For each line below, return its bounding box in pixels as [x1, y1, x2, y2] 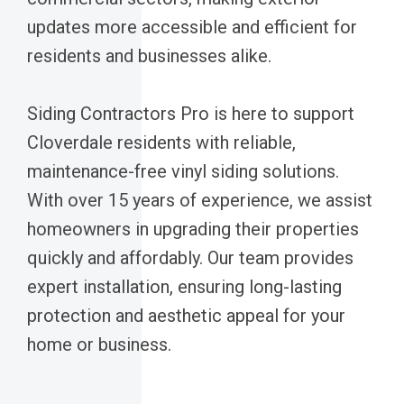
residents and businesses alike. [27, 44, 271, 67]
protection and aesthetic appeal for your [27, 304, 345, 326]
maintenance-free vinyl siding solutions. [27, 160, 339, 182]
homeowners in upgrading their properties [27, 217, 359, 240]
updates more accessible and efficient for [27, 15, 357, 38]
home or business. [27, 333, 171, 355]
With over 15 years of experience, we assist [27, 188, 372, 211]
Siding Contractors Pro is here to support [27, 102, 354, 124]
